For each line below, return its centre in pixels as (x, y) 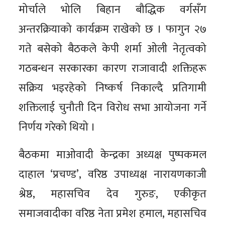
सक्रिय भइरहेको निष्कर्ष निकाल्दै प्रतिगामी (113, 88)
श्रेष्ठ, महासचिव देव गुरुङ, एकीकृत (113, 194)
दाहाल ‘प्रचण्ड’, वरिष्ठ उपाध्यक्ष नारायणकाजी (113, 174)
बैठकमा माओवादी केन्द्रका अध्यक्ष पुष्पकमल (113, 155)
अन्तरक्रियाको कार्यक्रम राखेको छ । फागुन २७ (113, 29)
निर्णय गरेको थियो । (57, 127)
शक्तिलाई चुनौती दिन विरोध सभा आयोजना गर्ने (113, 107)
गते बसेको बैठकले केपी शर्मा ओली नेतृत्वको (113, 49)
